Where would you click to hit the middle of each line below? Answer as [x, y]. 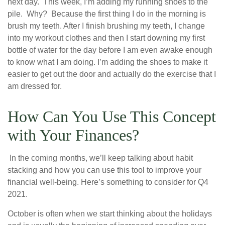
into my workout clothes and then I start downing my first [106, 38]
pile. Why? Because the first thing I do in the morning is [107, 14]
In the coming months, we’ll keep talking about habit [100, 158]
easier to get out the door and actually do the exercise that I [112, 74]
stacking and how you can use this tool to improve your [104, 170]
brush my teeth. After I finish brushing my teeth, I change [106, 26]
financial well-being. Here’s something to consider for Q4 [108, 182]
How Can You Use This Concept [112, 117]
